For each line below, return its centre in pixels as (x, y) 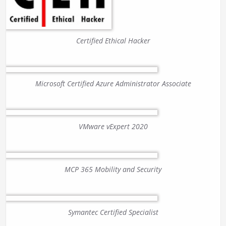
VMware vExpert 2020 (113, 127)
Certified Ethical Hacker (113, 41)
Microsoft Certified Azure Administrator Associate (113, 84)
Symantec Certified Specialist (113, 212)
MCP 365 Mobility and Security (113, 169)
